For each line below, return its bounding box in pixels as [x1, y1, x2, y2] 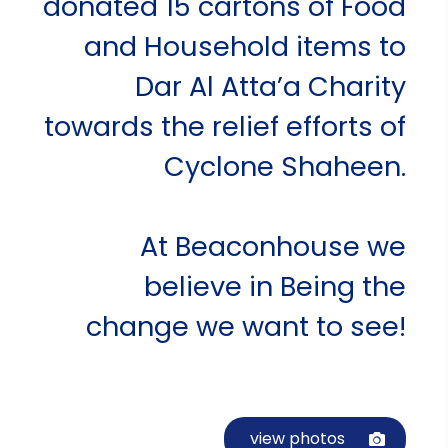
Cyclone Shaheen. [163, 147, 406, 185]
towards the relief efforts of [43, 107, 406, 145]
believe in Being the [143, 267, 406, 305]
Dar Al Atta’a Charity [134, 67, 406, 105]
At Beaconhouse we [139, 227, 406, 265]
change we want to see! [85, 307, 406, 345]
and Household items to [83, 27, 406, 65]
